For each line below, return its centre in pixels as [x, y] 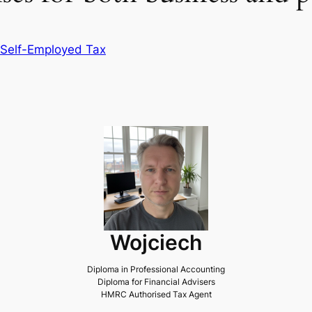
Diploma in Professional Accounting [156, 269]
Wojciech [156, 242]
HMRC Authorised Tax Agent [156, 294]
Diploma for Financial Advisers [156, 281]
